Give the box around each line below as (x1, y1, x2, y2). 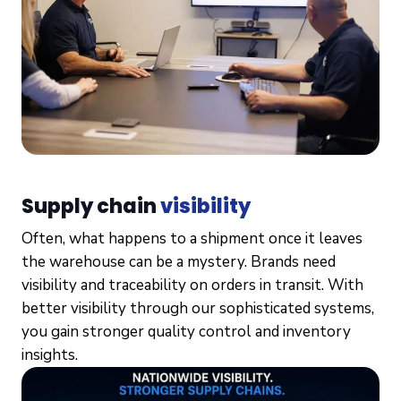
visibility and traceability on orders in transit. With (21, 274, 363, 295)
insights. (21, 344, 78, 365)
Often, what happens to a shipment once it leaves (21, 227, 363, 249)
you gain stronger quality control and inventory (21, 320, 351, 342)
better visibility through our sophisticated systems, (21, 297, 374, 319)
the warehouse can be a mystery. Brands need (21, 251, 336, 272)
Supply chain (21, 192, 160, 220)
